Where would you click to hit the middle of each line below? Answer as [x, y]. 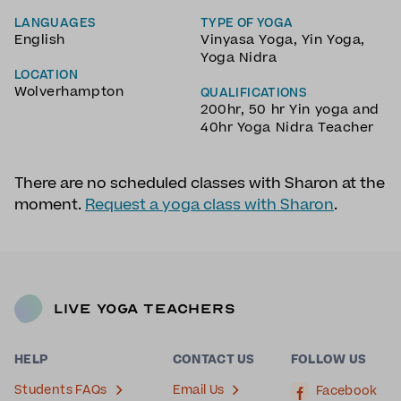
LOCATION [46, 75]
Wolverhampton [69, 91]
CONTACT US [213, 359]
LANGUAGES [55, 23]
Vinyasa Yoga [247, 39]
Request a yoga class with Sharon [209, 205]
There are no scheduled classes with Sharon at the [200, 183]
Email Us [198, 390]
